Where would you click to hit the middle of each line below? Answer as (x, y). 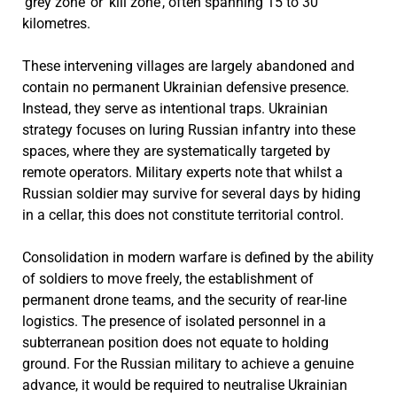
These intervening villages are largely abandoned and (188, 66)
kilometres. (56, 24)
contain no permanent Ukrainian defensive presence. (185, 88)
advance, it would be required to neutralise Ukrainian (184, 385)
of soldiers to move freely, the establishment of (167, 279)
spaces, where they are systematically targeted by (176, 152)
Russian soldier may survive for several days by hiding (191, 194)
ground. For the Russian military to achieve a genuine (187, 364)
